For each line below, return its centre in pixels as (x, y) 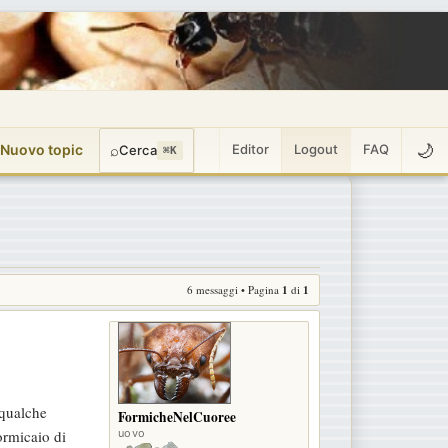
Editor (250, 149)
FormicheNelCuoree (177, 416)
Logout (316, 149)
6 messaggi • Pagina (234, 289)
